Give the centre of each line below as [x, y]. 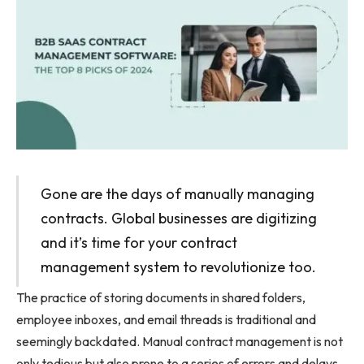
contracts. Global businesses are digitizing [178, 219]
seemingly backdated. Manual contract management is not [180, 342]
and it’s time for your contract [139, 243]
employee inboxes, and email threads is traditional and [166, 320]
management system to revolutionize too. [178, 267]
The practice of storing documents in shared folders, [161, 298]
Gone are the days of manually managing [177, 194]
